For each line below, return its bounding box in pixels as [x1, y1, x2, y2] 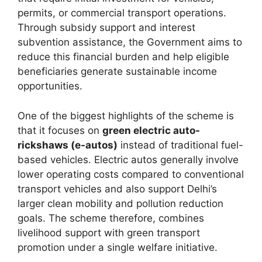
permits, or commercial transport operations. [18, 7, 226, 19]
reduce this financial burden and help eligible [18, 51, 229, 63]
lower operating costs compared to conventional [18, 168, 244, 180]
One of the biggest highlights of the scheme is [18, 109, 234, 122]
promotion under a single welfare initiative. [18, 241, 218, 253]
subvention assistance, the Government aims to [18, 36, 242, 49]
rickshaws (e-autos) [18, 139, 118, 151]
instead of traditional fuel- [118, 139, 243, 151]
